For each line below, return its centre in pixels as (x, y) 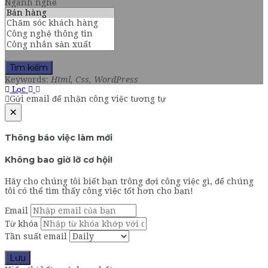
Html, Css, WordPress (95, 79)
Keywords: (27, 79)
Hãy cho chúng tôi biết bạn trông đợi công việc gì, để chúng (129, 181)
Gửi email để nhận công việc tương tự (88, 98)
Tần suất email (36, 236)
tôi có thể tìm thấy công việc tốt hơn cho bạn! (99, 191)
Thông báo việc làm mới (59, 138)
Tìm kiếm (29, 67)
